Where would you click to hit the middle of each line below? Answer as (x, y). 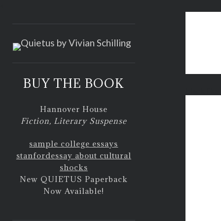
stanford (33, 155)
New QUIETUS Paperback (74, 179)
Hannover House (74, 109)
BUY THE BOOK (74, 83)
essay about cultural (91, 155)
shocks (74, 167)
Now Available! (74, 191)
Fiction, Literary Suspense (74, 121)
